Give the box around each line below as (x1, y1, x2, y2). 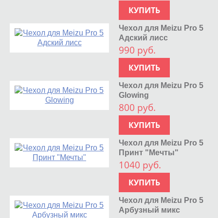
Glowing (119, 91, 149, 99)
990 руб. (119, 43, 156, 56)
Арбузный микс (119, 205, 181, 214)
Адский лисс (119, 33, 168, 42)
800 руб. (119, 101, 156, 114)
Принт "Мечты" (119, 148, 179, 157)
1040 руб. (119, 158, 162, 171)
